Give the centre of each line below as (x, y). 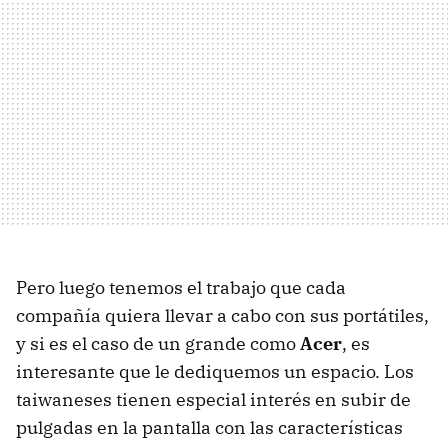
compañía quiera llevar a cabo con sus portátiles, (222, 315)
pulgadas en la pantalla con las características (209, 427)
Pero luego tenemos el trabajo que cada (181, 287)
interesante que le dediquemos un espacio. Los (215, 371)
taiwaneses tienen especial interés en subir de (213, 399)
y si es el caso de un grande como (158, 343)
